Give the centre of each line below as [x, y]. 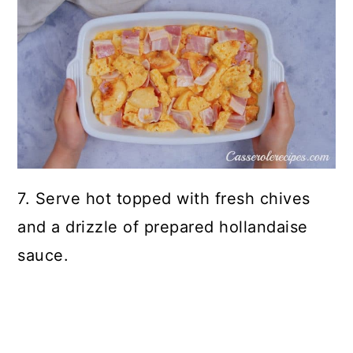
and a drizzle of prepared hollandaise [163, 227]
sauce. [43, 256]
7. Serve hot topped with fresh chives [164, 199]
